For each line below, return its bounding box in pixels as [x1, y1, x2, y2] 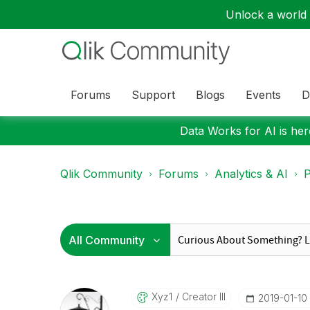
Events [246, 87, 281, 102]
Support [131, 87, 175, 102]
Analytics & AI [215, 167, 288, 181]
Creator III [179, 291, 226, 302]
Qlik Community [60, 167, 143, 181]
